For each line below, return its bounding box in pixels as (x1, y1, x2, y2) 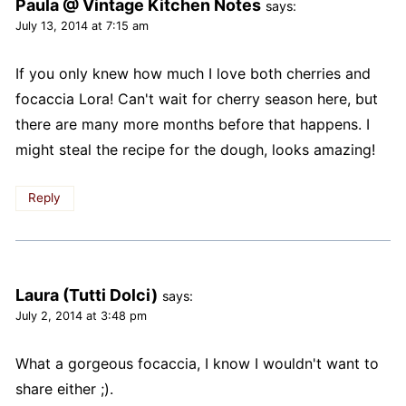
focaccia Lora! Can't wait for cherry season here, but (14, 90, 378, 109)
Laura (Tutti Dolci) (14, 285, 158, 305)
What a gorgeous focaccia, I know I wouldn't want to (14, 354, 379, 373)
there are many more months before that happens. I (14, 115, 370, 134)
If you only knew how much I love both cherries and (14, 64, 371, 83)
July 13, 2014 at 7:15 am (14, 19, 149, 34)
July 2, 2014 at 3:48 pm (14, 309, 147, 324)
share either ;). (14, 380, 113, 399)
